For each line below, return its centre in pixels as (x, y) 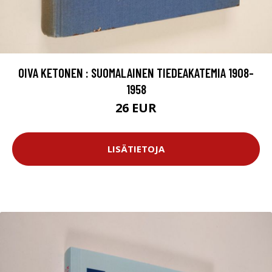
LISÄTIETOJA (136, 149)
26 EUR (136, 107)
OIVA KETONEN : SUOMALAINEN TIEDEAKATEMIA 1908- (136, 72)
